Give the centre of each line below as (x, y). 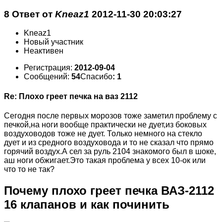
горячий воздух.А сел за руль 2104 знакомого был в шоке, (110, 151)
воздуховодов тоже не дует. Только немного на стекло (103, 133)
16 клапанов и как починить (87, 204)
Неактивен (44, 51)
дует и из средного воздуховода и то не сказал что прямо (109, 142)
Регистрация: (49, 68)
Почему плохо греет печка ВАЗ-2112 (109, 190)
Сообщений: (48, 77)
